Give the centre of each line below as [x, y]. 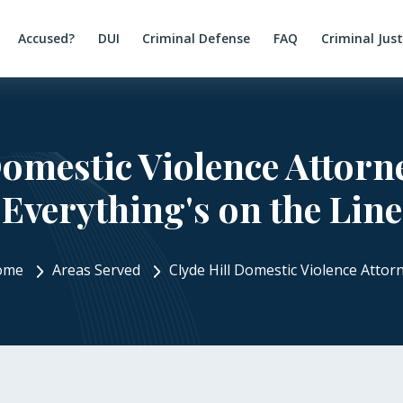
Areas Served [96, 270]
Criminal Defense [197, 38]
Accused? [47, 38]
